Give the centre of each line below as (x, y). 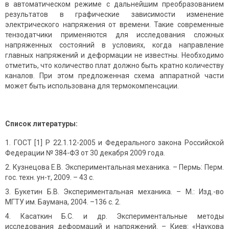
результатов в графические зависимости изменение (114, 14)
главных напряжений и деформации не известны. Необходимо (114, 55)
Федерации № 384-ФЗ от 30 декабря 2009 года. (85, 153)
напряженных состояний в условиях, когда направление (114, 45)
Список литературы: (41, 123)
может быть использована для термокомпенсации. (92, 86)
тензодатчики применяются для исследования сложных (114, 35)
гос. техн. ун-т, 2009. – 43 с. (50, 177)
